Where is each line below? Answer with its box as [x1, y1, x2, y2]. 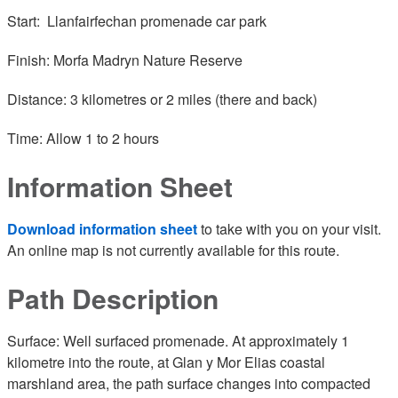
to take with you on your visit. [197, 219, 381, 239]
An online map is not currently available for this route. [7, 240, 343, 260]
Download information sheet [7, 219, 197, 239]
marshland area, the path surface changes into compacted [7, 373, 370, 394]
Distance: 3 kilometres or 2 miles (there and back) [7, 89, 317, 109]
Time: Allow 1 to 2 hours [7, 128, 159, 148]
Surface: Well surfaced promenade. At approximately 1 [7, 330, 349, 351]
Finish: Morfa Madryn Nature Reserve [7, 50, 243, 70]
